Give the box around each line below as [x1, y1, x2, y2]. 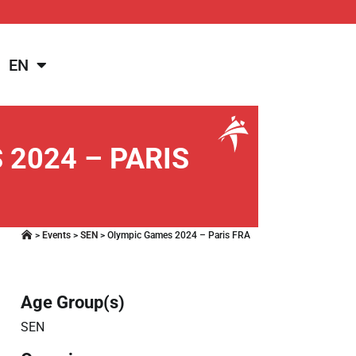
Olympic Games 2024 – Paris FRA [107, 230, 250, 242]
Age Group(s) [20, 292, 125, 313]
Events [42, 230, 71, 242]
